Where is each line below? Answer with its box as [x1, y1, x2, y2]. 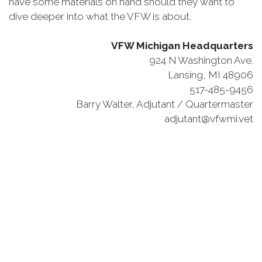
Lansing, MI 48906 [168, 69, 253, 81]
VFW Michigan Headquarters [111, 40, 253, 51]
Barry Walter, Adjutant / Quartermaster [76, 98, 253, 110]
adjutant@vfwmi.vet [164, 113, 253, 125]
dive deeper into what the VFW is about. [9, 11, 191, 22]
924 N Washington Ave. [149, 54, 253, 66]
